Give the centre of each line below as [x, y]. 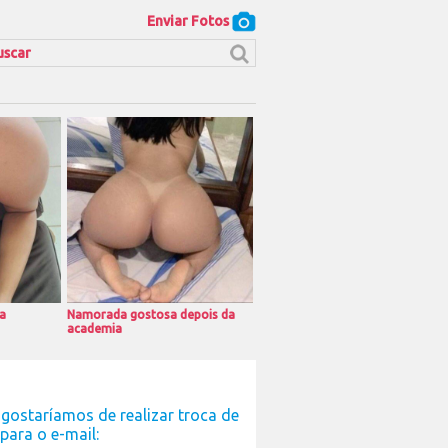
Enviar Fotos [189, 20]
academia [94, 328]
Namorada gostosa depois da [151, 314]
